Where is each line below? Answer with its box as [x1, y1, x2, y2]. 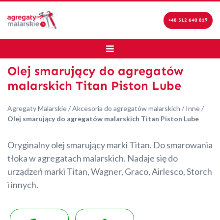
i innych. [7, 179, 38, 190]
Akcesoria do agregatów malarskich [72, 104, 180, 112]
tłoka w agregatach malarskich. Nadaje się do [7, 153, 178, 164]
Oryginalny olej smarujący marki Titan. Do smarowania [7, 139, 213, 150]
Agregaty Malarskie [7, 104, 67, 112]
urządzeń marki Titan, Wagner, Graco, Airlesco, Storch [7, 166, 212, 177]
